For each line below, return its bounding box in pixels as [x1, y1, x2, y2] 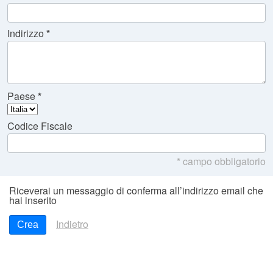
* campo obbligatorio [177, 154, 266, 168]
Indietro [56, 217, 88, 231]
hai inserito [9, 193, 57, 207]
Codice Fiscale [7, 119, 73, 133]
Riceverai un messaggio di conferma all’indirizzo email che [9, 183, 263, 197]
